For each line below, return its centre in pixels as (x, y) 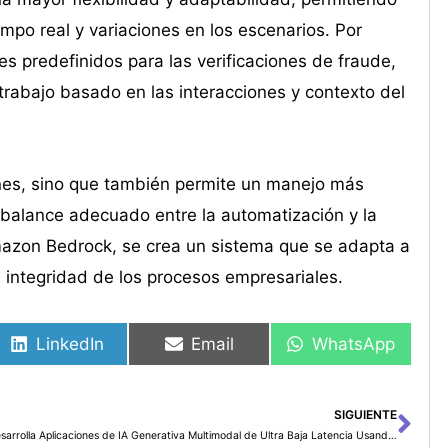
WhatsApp (354, 343)
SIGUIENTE (365, 415)
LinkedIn (70, 343)
